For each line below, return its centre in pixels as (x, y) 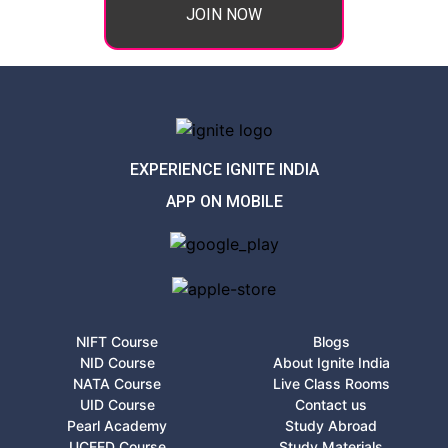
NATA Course (117, 384)
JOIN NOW (224, 15)
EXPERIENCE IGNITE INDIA (224, 169)
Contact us (331, 405)
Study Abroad (331, 426)
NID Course (117, 363)
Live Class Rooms (331, 384)
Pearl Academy (117, 426)
